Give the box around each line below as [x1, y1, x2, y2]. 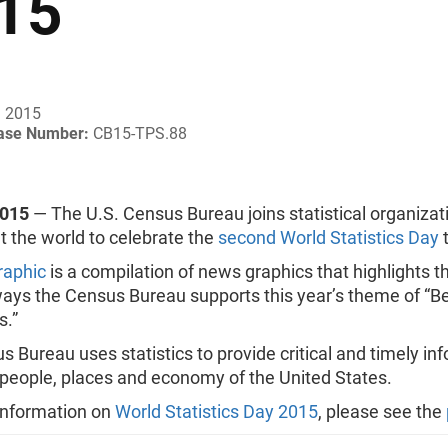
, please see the [318, 401, 446, 422]
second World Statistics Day [218, 227, 439, 248]
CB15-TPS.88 [93, 124, 187, 143]
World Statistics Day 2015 [115, 401, 318, 422]
